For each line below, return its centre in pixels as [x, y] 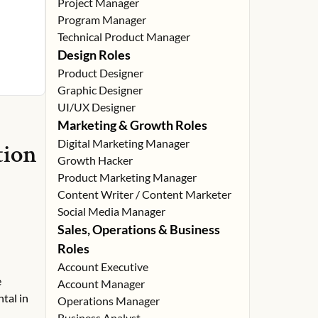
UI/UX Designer [97, 107]
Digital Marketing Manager [124, 143]
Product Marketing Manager [127, 177]
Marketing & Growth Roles [132, 125]
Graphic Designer [100, 90]
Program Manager [102, 20]
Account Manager [101, 284]
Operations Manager [109, 301]
